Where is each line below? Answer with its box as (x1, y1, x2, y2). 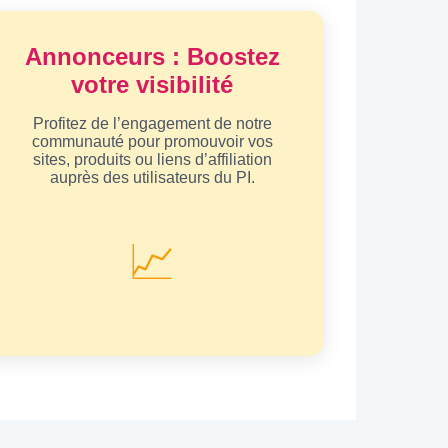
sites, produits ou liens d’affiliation (32, 150, 272, 168)
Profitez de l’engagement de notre (32, 114, 272, 132)
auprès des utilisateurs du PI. (49, 168, 255, 186)
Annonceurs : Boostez (24, 42, 280, 70)
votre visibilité (71, 70, 233, 98)
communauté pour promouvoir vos (31, 132, 273, 150)
